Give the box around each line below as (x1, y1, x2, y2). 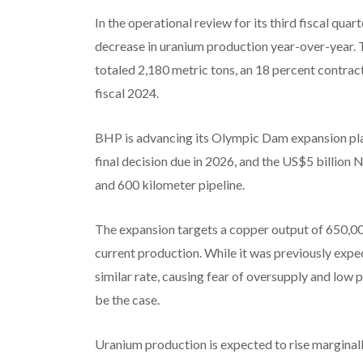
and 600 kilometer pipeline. (94, 176, 245, 192)
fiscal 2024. (94, 84, 159, 100)
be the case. (94, 291, 160, 307)
